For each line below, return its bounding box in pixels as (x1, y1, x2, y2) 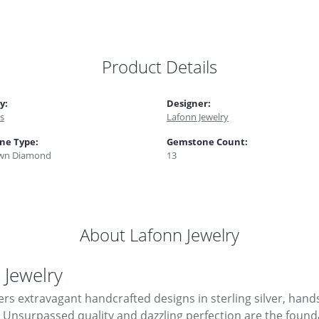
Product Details (102, 55, 217, 79)
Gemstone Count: (167, 135, 248, 149)
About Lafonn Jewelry (80, 223, 239, 247)
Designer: (167, 97, 211, 110)
